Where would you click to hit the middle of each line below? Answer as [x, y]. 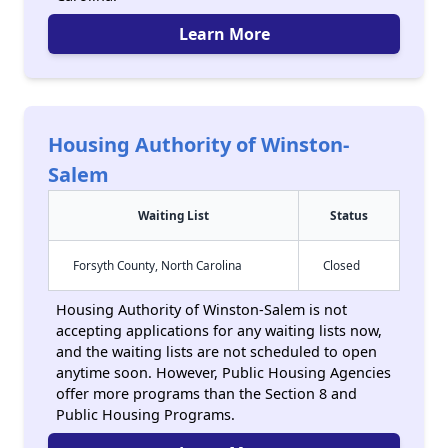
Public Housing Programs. [145, 414]
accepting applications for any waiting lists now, [219, 330]
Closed [341, 265]
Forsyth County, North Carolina [157, 265]
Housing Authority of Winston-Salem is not [201, 309]
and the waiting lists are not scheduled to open [216, 351]
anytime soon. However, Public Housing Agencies [223, 372]
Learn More [224, 34]
